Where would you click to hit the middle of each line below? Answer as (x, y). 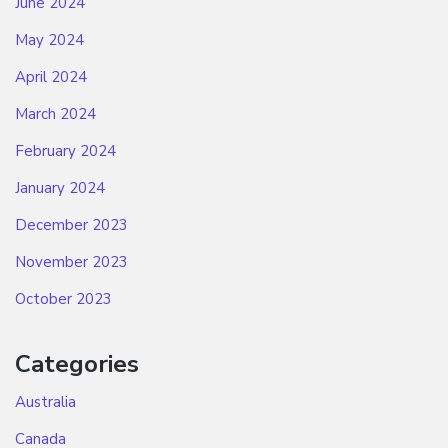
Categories (77, 364)
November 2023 (71, 262)
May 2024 (49, 40)
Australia (45, 401)
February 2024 (65, 151)
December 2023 (71, 225)
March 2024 (55, 114)
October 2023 (63, 299)
